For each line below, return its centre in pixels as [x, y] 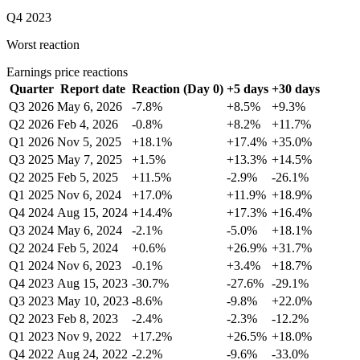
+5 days [247, 89]
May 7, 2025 [90, 160]
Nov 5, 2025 [89, 142]
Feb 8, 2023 [88, 319]
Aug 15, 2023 [92, 284]
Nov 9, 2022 [89, 337]
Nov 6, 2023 [89, 266]
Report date [93, 89]
